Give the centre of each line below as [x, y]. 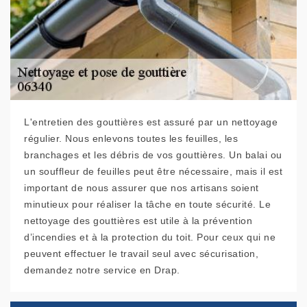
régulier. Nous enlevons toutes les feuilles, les [131, 139]
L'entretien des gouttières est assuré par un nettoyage [151, 122]
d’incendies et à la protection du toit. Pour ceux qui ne [150, 237]
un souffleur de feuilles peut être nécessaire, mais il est [153, 172]
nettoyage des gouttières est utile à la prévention [138, 221]
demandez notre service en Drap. [102, 270]
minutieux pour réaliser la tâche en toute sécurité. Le [147, 205]
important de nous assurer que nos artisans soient [142, 188]
